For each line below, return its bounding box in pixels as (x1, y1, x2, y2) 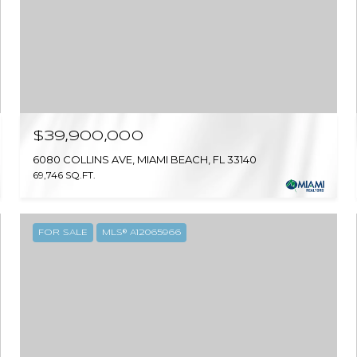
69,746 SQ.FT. (33, 168, 96, 181)
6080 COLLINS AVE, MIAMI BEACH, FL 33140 (33, 152, 257, 166)
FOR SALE (38, 228, 88, 237)
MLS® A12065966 (102, 228, 182, 237)
